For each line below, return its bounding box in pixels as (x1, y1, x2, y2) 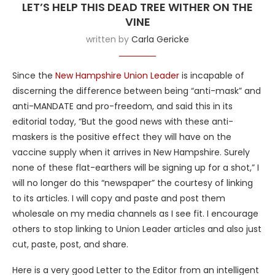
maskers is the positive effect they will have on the (12, 130, 231, 143)
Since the (12, 69, 55, 82)
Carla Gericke (131, 33, 189, 45)
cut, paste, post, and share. (12, 238, 128, 250)
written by (86, 33, 131, 45)
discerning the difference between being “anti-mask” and (12, 84, 261, 97)
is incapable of (179, 69, 244, 82)
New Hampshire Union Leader (55, 69, 179, 82)
